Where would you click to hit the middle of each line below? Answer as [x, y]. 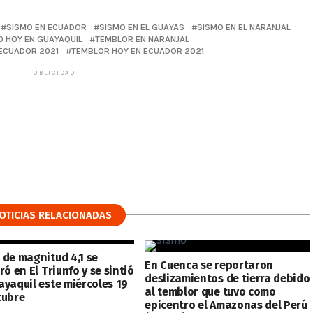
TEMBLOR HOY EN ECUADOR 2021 [138, 51]
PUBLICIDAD [52, 73]
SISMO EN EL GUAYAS [142, 27]
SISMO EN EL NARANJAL [244, 27]
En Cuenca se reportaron [209, 265]
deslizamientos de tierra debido [227, 278]
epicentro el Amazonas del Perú [226, 305]
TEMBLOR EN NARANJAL [142, 39]
